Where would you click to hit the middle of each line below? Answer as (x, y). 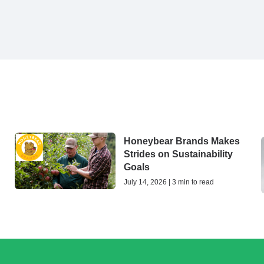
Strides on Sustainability (178, 154)
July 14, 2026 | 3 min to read (169, 182)
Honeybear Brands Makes (182, 141)
